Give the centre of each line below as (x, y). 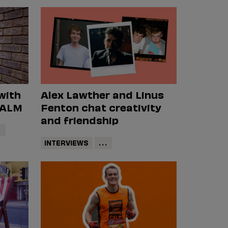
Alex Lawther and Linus (102, 94)
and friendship (79, 119)
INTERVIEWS (67, 142)
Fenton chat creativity (101, 107)
